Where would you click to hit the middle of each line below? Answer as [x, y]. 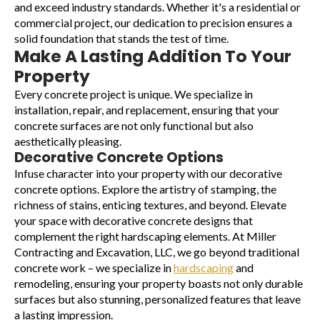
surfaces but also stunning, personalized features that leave [157, 299]
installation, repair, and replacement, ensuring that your [147, 110]
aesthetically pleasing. [68, 141]
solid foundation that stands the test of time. [121, 39]
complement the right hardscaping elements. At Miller [145, 236]
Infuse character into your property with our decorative [148, 174]
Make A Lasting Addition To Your [153, 56]
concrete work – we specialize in [94, 268]
